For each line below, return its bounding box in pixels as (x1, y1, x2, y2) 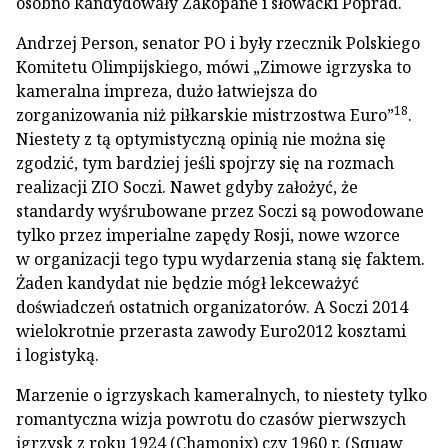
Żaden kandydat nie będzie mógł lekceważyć (16, 272, 359, 294)
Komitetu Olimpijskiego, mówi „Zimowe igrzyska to (16, 56, 411, 78)
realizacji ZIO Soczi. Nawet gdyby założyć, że (16, 176, 358, 198)
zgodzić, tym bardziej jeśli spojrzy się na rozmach (16, 152, 394, 174)
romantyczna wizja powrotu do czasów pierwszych (16, 408, 406, 430)
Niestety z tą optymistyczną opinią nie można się (16, 128, 386, 150)
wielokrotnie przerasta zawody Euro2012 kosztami (16, 320, 406, 342)
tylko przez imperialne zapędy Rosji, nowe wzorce (16, 224, 400, 246)
